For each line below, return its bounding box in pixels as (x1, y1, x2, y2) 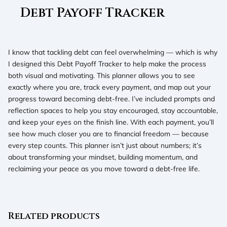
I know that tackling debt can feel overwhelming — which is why (8, 47, 217, 56)
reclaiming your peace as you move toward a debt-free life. (8, 164, 200, 173)
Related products (8, 209, 100, 222)
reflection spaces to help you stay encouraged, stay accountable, (8, 105, 218, 115)
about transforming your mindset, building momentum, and (8, 152, 198, 161)
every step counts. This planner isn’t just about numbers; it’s (8, 140, 202, 149)
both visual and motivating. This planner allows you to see (8, 70, 195, 80)
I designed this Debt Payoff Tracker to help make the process (8, 59, 206, 68)
